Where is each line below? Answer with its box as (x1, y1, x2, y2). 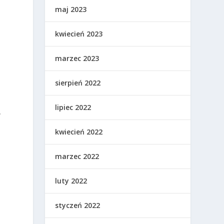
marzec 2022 (55, 151, 99, 161)
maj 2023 (55, 4, 87, 14)
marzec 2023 (55, 53, 99, 63)
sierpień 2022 (55, 78, 101, 88)
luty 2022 (55, 176, 87, 186)
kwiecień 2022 (55, 127, 103, 137)
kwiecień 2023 (55, 29, 103, 39)
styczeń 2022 (55, 200, 100, 210)
